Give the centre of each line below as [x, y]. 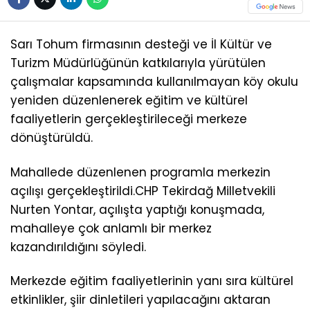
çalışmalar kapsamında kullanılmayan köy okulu [154, 82]
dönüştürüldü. [52, 138]
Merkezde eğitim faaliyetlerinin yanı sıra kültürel [152, 281]
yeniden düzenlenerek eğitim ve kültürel [129, 101]
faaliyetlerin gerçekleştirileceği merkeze [129, 119]
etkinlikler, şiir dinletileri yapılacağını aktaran [140, 299]
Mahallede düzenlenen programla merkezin [140, 172]
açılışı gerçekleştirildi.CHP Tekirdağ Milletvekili [143, 191]
